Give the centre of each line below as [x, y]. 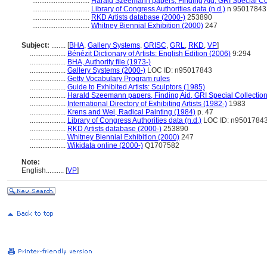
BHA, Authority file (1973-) [109, 62]
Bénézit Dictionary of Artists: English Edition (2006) [149, 54]
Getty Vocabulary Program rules [119, 79]
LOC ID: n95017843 [179, 70]
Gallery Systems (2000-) [106, 70]
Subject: [35, 45]
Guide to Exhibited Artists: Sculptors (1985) [136, 87]
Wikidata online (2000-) [105, 145]
